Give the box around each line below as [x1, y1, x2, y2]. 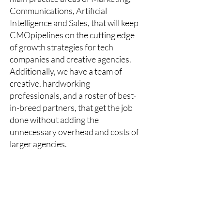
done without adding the [10, 114, 99, 125]
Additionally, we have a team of [10, 66, 122, 77]
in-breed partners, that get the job [10, 102, 133, 113]
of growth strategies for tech [10, 42, 113, 52]
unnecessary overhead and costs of [10, 126, 139, 137]
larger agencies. [10, 139, 68, 149]
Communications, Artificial [10, 5, 107, 16]
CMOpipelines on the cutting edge [10, 30, 135, 40]
